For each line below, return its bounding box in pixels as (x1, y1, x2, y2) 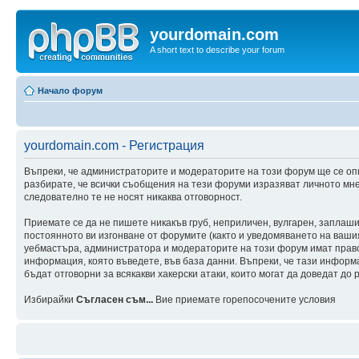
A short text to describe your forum (150, 45, 284, 54)
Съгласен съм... (76, 293, 153, 305)
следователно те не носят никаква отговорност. (24, 191, 242, 203)
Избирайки (24, 293, 76, 305)
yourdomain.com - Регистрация (24, 138, 204, 152)
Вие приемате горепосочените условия (153, 293, 336, 305)
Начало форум (38, 85, 103, 95)
